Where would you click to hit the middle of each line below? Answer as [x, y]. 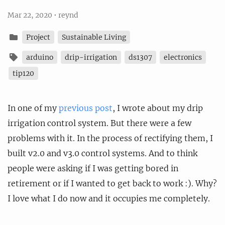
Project [38, 37]
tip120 [23, 73]
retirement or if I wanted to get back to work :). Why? [112, 183]
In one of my [33, 108]
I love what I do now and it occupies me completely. [109, 198]
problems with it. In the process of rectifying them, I [110, 138]
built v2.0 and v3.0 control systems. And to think [102, 153]
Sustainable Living [94, 37]
